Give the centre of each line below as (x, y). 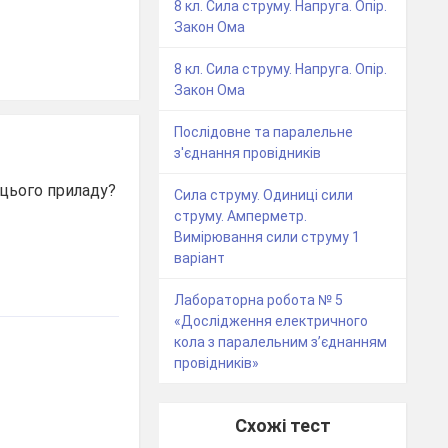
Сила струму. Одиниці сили (264, 194)
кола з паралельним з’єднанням (281, 341)
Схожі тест (282, 425)
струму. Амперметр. (241, 215)
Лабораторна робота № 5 (259, 299)
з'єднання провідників (248, 152)
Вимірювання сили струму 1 (267, 236)
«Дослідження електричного (271, 320)
